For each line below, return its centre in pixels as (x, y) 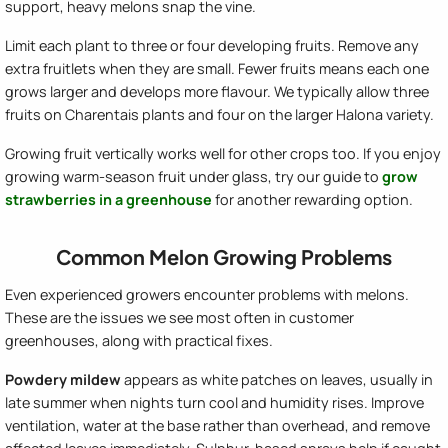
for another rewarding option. (312, 200)
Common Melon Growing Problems (224, 257)
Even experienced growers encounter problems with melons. (207, 295)
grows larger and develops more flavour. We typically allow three (217, 92)
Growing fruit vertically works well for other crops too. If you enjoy (223, 154)
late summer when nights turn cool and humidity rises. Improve (214, 403)
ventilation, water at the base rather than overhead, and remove (217, 426)
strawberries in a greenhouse (108, 200)
